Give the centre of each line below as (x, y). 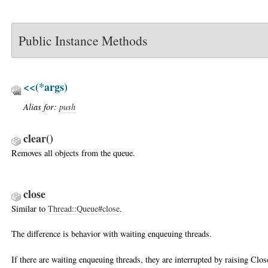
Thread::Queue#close (84, 208)
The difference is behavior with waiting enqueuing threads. (112, 234)
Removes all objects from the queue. (73, 153)
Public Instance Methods (83, 40)
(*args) (51, 87)
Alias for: (41, 107)
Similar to (30, 208)
